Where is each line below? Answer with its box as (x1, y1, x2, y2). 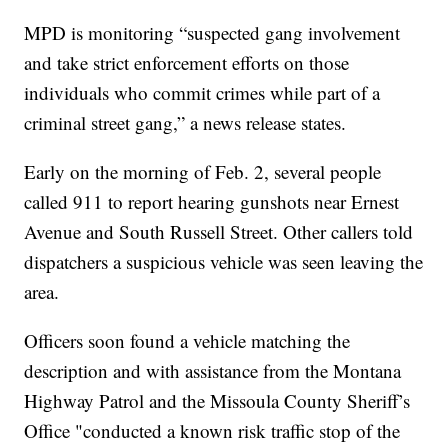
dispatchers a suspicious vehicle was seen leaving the (24, 248, 424, 274)
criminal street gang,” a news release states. (24, 109, 347, 135)
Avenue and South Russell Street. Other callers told (24, 218, 414, 244)
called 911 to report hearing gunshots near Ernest (24, 188, 400, 214)
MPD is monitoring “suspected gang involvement (24, 19, 401, 45)
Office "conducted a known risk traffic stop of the (24, 417, 401, 443)
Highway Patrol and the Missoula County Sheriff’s (24, 387, 411, 413)
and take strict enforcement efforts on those (24, 49, 350, 75)
